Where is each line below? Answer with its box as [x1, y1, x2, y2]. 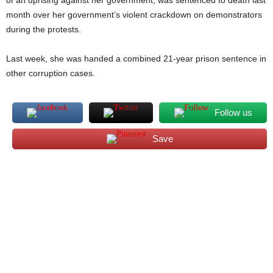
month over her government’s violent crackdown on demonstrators [6, 10, 262, 19]
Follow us [214, 107, 252, 118]
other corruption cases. [6, 68, 95, 78]
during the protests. [6, 24, 81, 34]
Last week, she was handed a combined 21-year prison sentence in [6, 54, 266, 63]
